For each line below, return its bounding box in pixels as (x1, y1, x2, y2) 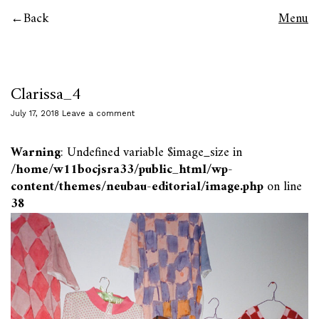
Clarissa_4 (11, 80, 81, 110)
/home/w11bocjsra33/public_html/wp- (11, 159, 233, 181)
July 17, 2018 (11, 109, 59, 118)
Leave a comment (62, 109, 135, 118)
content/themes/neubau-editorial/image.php (11, 176, 263, 198)
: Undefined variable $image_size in (61, 142, 242, 164)
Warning (11, 142, 61, 164)
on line (263, 176, 302, 198)
